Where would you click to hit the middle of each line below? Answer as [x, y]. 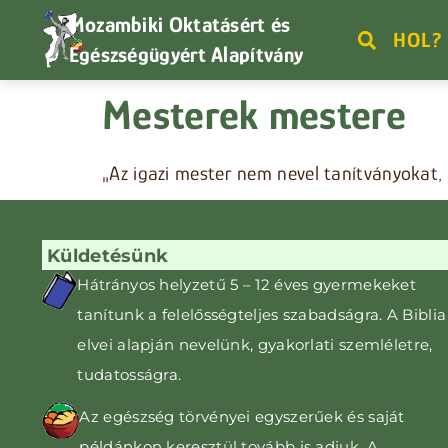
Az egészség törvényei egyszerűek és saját [242, 416]
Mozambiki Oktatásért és [179, 24]
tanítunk [113, 314]
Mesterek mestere [254, 114]
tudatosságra [128, 374]
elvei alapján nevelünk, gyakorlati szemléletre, [255, 344]
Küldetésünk [108, 256]
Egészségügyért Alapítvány [186, 54]
